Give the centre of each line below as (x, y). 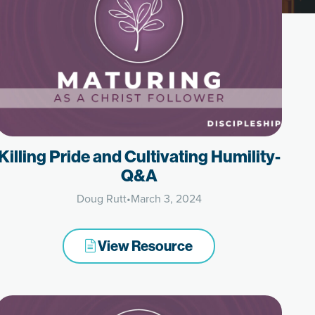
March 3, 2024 (166, 199)
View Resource (144, 246)
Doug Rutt (101, 199)
